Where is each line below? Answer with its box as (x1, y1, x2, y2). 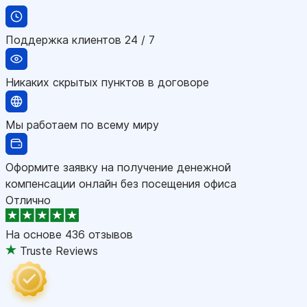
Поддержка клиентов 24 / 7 (5, 32, 155, 47)
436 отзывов (65, 227, 133, 241)
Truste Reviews (20, 243, 98, 258)
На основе (5, 227, 65, 241)
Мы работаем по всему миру (5, 117, 159, 132)
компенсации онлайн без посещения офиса (5, 176, 236, 191)
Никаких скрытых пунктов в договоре (5, 75, 209, 89)
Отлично (5, 193, 51, 207)
